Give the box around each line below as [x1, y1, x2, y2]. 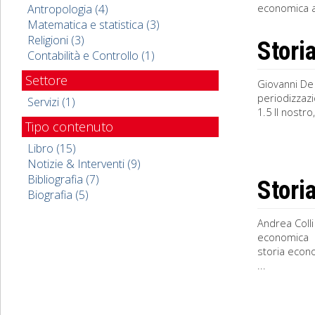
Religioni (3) [27, 32, 84, 48]
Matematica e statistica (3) [27, 17, 160, 32]
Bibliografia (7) [27, 172, 99, 187]
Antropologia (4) [27, 1, 108, 17]
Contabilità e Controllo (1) [27, 48, 155, 63]
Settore [25, 72, 67, 89]
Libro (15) [27, 141, 76, 156]
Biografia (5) [27, 187, 89, 202]
